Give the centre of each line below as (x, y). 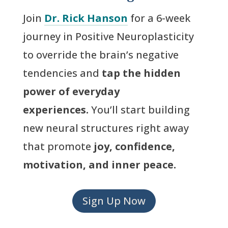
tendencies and (62, 73)
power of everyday (71, 91)
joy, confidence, (134, 146)
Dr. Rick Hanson (86, 18)
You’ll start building (139, 110)
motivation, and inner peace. (99, 165)
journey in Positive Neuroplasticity (108, 36)
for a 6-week (159, 18)
